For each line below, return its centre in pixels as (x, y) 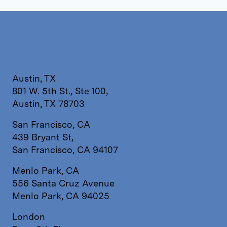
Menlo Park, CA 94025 (61, 196)
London (29, 217)
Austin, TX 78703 (48, 104)
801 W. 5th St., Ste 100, (60, 91)
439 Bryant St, (43, 137)
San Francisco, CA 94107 (65, 150)
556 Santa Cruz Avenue (63, 183)
